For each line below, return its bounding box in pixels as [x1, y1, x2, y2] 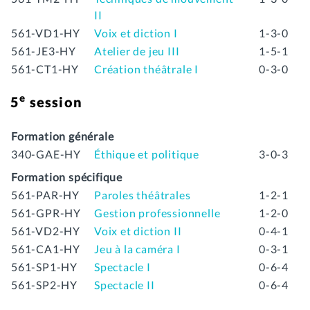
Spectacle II [94, 277, 155, 291]
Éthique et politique [94, 147, 199, 161]
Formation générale [11, 129, 114, 143]
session [26, 93, 83, 110]
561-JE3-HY [11, 44, 76, 57]
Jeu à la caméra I [94, 241, 181, 255]
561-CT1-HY [11, 62, 79, 75]
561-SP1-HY [11, 259, 77, 273]
